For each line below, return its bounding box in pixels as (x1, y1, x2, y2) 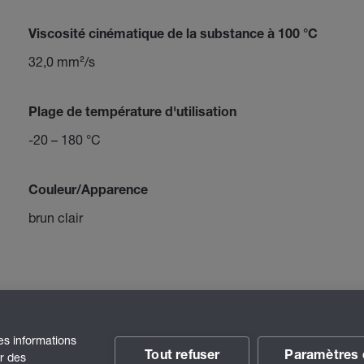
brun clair (28, 210, 83, 225)
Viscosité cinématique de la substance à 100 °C (28, 29, 318, 42)
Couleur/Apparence (28, 185, 148, 198)
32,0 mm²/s (28, 54, 95, 69)
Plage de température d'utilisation (28, 107, 236, 120)
